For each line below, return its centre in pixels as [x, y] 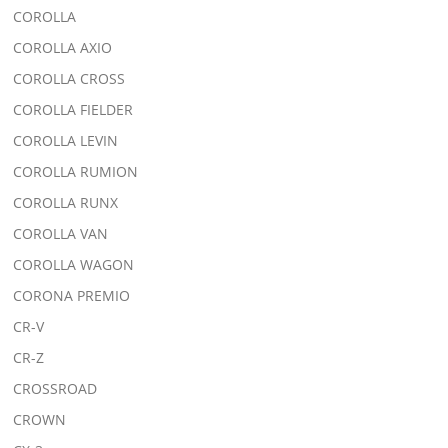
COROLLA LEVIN [66, 140]
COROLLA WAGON [74, 264]
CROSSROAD [55, 388]
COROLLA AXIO [63, 47]
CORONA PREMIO [72, 295]
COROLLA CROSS [69, 78]
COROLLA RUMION [76, 171]
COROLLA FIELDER [73, 109]
